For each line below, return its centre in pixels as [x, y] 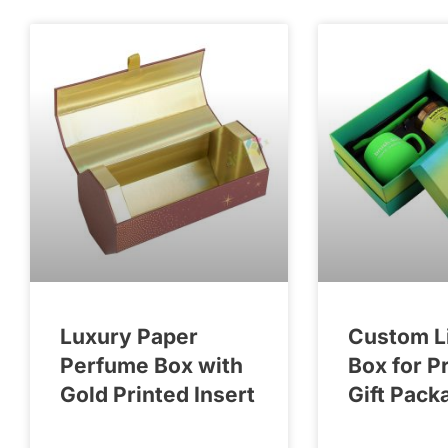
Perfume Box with [151, 365]
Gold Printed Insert [157, 394]
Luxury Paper [129, 336]
